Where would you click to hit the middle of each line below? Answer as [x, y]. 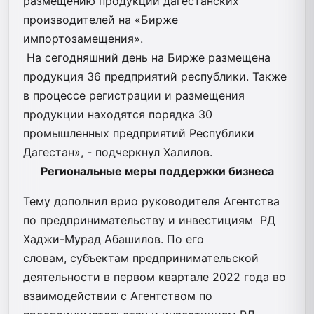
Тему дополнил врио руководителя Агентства [151, 201]
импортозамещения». [83, 38]
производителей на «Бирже [101, 19]
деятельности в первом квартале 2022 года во [155, 277]
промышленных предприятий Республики [139, 133]
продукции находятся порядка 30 [118, 114]
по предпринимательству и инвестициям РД [149, 220]
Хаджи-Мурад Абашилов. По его [114, 239]
